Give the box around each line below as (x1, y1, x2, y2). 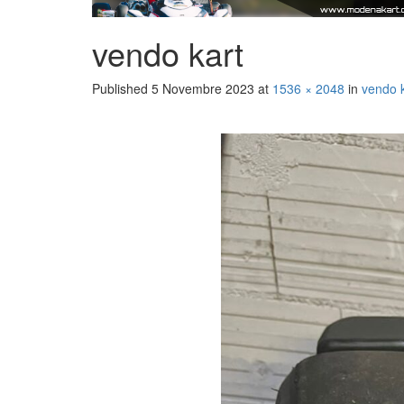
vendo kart (92, 30, 243, 76)
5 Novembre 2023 (151, 79, 254, 97)
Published (92, 79, 151, 97)
